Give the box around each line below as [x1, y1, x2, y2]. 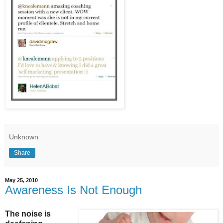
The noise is [5, 209, 51, 218]
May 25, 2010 [5, 177, 38, 183]
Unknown [9, 133, 38, 141]
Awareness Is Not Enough [5, 183, 142, 197]
